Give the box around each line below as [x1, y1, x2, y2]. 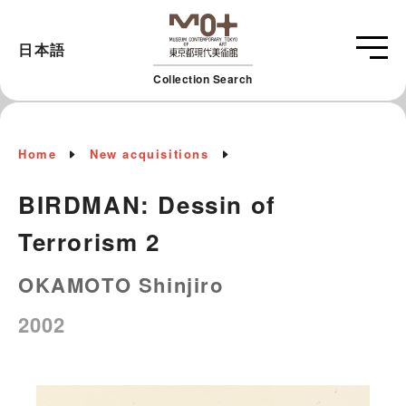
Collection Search [153, 70, 253, 87]
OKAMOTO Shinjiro [18, 269, 224, 299]
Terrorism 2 [18, 224, 160, 258]
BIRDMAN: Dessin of [18, 187, 276, 221]
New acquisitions [90, 144, 209, 162]
